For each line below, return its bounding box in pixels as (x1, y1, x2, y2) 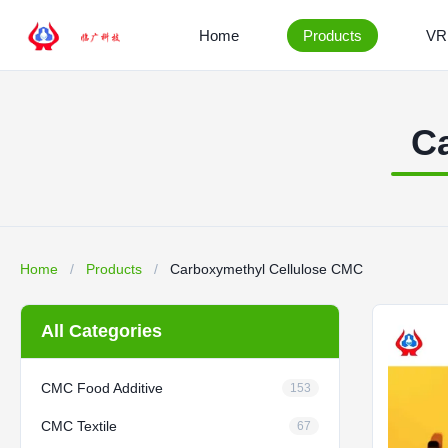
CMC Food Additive (41, 380, 163, 396)
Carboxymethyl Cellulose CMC (170, 261, 363, 277)
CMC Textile (41, 418, 117, 434)
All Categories (41, 321, 162, 341)
